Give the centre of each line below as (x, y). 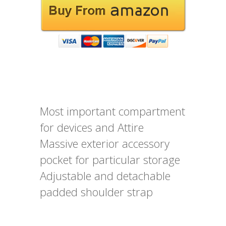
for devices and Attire (92, 127)
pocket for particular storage (110, 160)
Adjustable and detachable (105, 176)
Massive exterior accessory (105, 144)
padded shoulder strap (96, 192)
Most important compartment (112, 111)
